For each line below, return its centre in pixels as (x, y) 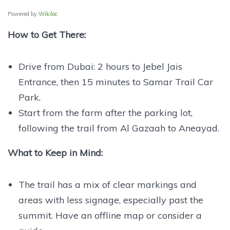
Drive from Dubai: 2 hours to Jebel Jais (100, 66)
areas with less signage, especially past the (111, 200)
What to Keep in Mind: (55, 152)
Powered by (23, 14)
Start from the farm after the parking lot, (105, 112)
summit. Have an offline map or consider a (110, 215)
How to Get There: (47, 34)
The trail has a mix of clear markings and (107, 184)
